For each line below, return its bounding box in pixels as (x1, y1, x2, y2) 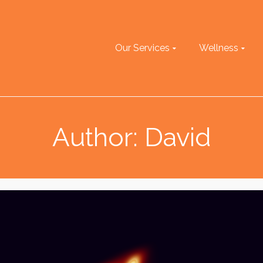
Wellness (199, 42, 238, 53)
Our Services (115, 42, 170, 53)
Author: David (52, 122, 211, 152)
